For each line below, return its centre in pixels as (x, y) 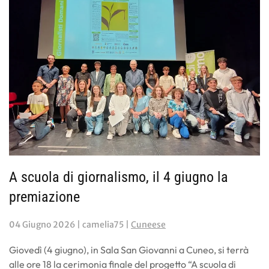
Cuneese (148, 224)
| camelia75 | (103, 224)
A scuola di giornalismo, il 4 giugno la (119, 177)
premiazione (44, 197)
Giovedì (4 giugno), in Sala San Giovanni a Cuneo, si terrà (129, 249)
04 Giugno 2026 (42, 224)
